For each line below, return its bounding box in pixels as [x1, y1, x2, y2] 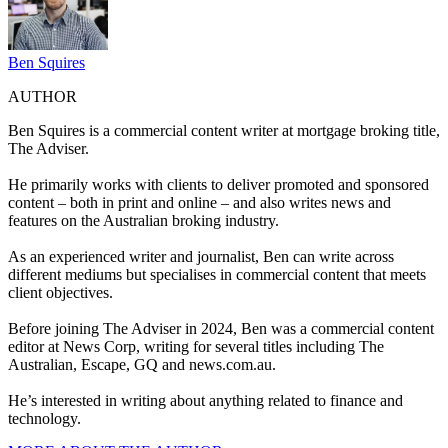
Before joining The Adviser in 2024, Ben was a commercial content [8, 320, 434, 338]
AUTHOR [8, 88, 77, 106]
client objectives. [8, 284, 113, 302]
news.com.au [189, 356, 272, 374]
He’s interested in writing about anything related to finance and [8, 392, 403, 410]
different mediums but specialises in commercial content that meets [8, 266, 426, 284]
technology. [8, 410, 81, 428]
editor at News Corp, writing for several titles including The [8, 338, 384, 356]
